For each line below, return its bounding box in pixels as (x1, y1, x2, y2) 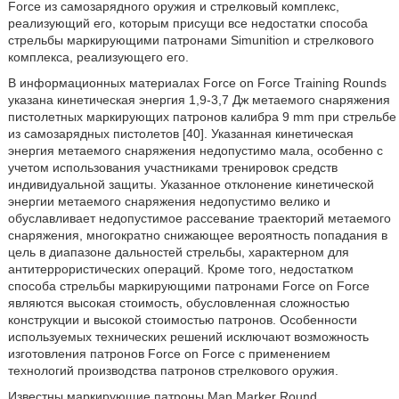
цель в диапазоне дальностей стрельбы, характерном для (7, 245, 349, 260)
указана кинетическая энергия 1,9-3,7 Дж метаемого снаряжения (7, 93, 390, 108)
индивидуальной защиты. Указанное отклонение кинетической (7, 177, 374, 192)
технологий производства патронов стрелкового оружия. (7, 363, 338, 379)
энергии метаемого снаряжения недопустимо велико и (7, 194, 330, 209)
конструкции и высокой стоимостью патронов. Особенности (7, 313, 357, 328)
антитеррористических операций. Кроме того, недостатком (7, 262, 354, 277)
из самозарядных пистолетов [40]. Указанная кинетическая (7, 126, 354, 142)
